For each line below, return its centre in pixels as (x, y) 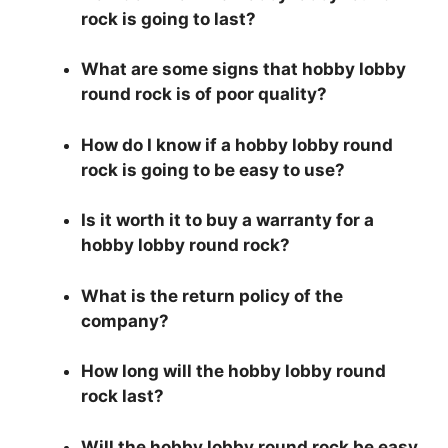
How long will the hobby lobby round (233, 371)
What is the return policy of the (212, 295)
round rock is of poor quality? (204, 94)
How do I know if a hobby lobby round (237, 144)
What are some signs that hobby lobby (243, 69)
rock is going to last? (168, 18)
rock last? (122, 396)
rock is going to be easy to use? (213, 169)
